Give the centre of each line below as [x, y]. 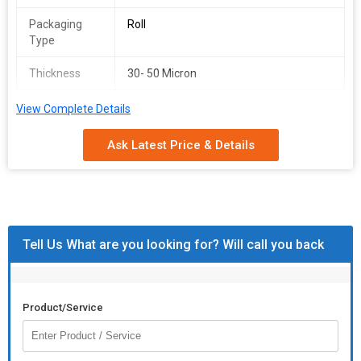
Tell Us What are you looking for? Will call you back [173, 245]
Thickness [55, 73]
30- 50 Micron [162, 73]
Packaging [56, 24]
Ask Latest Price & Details [180, 145]
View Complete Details [73, 109]
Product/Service [63, 307]
